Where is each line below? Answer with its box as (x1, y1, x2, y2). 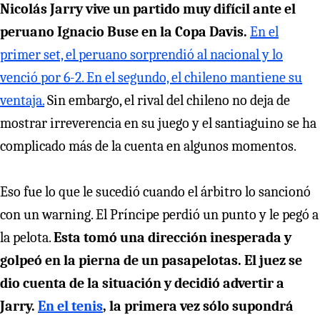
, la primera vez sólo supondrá (103, 297, 294, 314)
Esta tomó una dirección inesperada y (54, 229, 291, 246)
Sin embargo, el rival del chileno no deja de (44, 91, 290, 109)
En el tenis (38, 297, 103, 314)
